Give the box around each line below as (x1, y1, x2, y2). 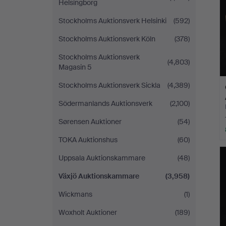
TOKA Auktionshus (59, 135, 118, 144)
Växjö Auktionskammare (59, 172, 139, 181)
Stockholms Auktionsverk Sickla (59, 81, 160, 90)
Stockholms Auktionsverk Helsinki (59, 16, 166, 25)
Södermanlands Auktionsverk (59, 99, 152, 108)
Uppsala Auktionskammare (59, 153, 145, 162)
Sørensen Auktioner (59, 117, 122, 126)
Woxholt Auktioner (59, 208, 117, 217)
